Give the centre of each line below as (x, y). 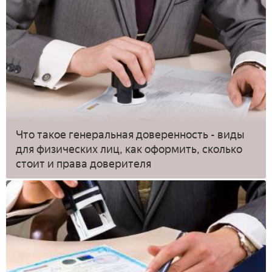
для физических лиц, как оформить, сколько (129, 149)
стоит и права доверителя (83, 164)
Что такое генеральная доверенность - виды (130, 134)
